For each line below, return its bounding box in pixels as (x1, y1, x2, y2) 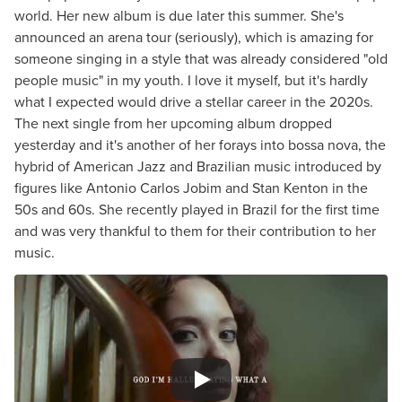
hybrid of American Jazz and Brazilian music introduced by (14, 156, 381, 177)
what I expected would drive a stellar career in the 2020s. (14, 92, 373, 112)
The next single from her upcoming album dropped (14, 113, 332, 134)
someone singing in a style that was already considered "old (14, 48, 388, 69)
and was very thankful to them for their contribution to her (14, 221, 376, 241)
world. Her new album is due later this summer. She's (14, 5, 344, 26)
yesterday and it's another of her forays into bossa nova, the (14, 135, 386, 155)
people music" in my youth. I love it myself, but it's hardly (14, 70, 368, 91)
